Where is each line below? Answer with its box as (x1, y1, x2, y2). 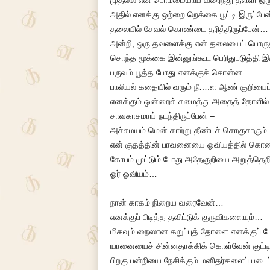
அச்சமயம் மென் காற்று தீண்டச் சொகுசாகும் (110, 125, 267, 135)
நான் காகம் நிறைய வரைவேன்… (110, 198, 224, 207)
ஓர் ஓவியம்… (110, 169, 157, 178)
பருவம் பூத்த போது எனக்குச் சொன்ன (110, 67, 242, 77)
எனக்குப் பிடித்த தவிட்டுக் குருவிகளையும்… (110, 212, 263, 222)
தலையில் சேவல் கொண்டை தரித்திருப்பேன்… (110, 24, 268, 34)
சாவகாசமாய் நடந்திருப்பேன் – (110, 111, 215, 121)
